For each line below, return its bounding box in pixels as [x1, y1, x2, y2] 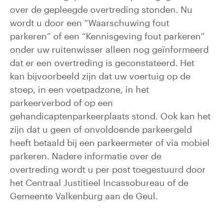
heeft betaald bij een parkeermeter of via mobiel [10, 137, 210, 148]
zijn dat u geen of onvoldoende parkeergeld [10, 124, 192, 135]
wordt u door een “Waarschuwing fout [10, 17, 169, 28]
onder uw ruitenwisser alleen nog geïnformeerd [10, 44, 209, 55]
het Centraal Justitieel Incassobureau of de [10, 177, 188, 188]
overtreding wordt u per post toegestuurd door [10, 164, 206, 175]
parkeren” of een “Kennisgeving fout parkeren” [10, 31, 205, 41]
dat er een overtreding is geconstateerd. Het [10, 57, 194, 68]
